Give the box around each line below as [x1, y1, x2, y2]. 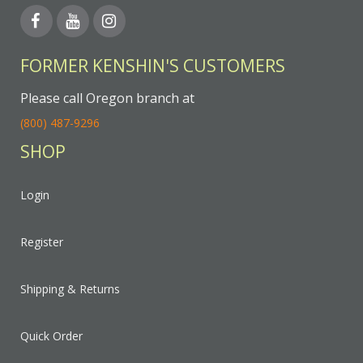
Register [20, 234, 63, 250]
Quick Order [20, 328, 83, 344]
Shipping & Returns [20, 281, 120, 297]
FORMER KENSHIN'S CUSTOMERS [20, 54, 285, 78]
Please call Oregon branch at [20, 89, 194, 108]
